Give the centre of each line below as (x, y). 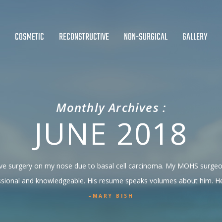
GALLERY (194, 37)
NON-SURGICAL (145, 37)
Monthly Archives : (111, 107)
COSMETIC (29, 37)
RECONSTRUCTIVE (84, 37)
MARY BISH (113, 195)
